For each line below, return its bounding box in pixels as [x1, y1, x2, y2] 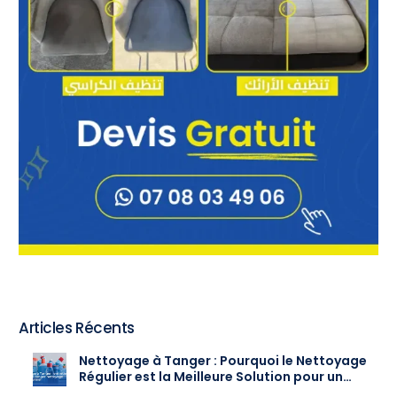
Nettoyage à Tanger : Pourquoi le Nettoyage [79, 352, 368, 370]
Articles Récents [19, 316, 135, 339]
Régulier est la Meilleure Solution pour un [79, 368, 344, 386]
